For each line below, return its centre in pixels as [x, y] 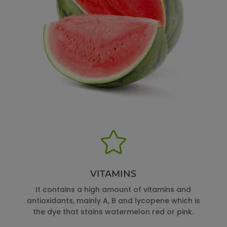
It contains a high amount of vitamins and [113, 190]
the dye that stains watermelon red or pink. [113, 212]
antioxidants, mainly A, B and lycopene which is [113, 201]
